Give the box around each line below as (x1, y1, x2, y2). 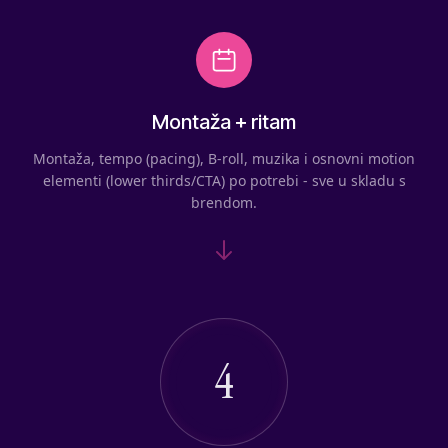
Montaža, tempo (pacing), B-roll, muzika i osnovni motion (33, 148, 415, 168)
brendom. (191, 192, 257, 212)
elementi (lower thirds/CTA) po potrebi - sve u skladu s (42, 170, 406, 190)
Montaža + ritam (152, 109, 296, 134)
